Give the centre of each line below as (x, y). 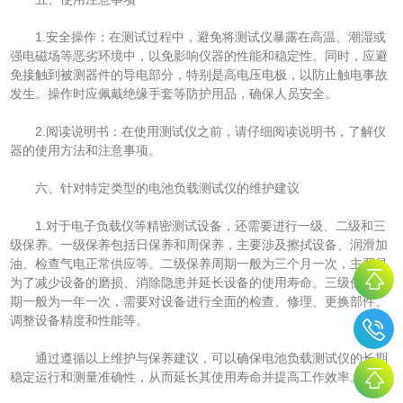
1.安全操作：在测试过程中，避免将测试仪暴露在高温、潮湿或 (198, 37)
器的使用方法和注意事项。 (86, 151)
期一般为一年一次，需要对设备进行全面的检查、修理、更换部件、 (199, 302)
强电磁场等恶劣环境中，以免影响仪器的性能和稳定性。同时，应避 (199, 56)
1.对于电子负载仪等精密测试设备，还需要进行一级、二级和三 (198, 226)
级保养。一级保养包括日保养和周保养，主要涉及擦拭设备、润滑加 (199, 245)
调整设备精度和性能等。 (80, 321)
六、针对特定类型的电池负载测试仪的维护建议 (155, 188)
